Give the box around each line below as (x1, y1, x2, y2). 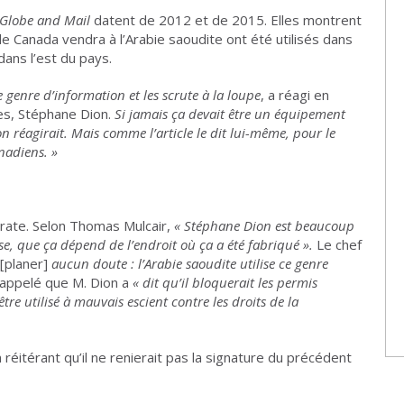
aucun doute (51, 254, 127, 272)
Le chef (313, 235, 362, 253)
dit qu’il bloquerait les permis (142, 273, 317, 291)
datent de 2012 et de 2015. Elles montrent (94, 11, 362, 29)
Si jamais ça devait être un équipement (115, 105, 345, 123)
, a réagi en (261, 86, 329, 104)
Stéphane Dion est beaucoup (184, 216, 354, 234)
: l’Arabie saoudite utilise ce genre (131, 254, 328, 272)
